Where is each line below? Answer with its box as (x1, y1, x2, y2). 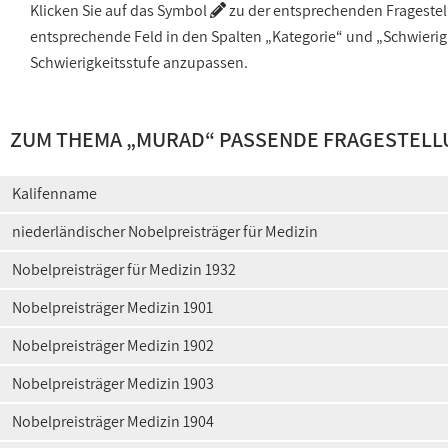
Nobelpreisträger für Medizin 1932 (12, 259, 236, 280)
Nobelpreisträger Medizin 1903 (12, 373, 214, 394)
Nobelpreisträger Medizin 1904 (12, 411, 214, 432)
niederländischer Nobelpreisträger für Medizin (12, 221, 318, 242)
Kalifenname (12, 183, 97, 204)
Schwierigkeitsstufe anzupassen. (30, 52, 248, 73)
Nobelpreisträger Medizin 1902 (12, 335, 214, 356)
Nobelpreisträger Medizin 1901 (12, 297, 213, 318)
